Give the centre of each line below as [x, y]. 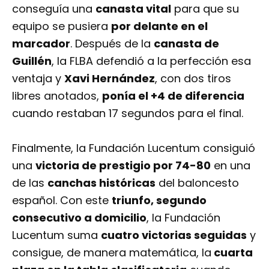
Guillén [32, 61]
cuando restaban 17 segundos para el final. [128, 113]
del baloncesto [197, 183]
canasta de [186, 44]
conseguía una [54, 9]
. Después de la [112, 44]
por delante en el [159, 26]
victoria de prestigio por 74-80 [123, 166]
